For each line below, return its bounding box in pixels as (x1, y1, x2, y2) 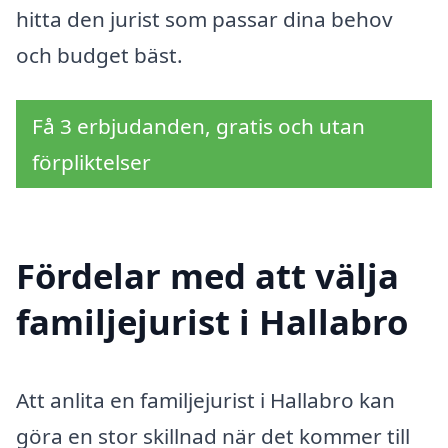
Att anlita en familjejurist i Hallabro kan (16, 386, 395, 415)
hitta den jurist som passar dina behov (16, 4, 393, 33)
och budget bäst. (16, 40, 183, 69)
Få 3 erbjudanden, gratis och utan (32, 112, 365, 141)
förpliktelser (32, 148, 151, 177)
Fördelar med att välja (16, 252, 399, 300)
